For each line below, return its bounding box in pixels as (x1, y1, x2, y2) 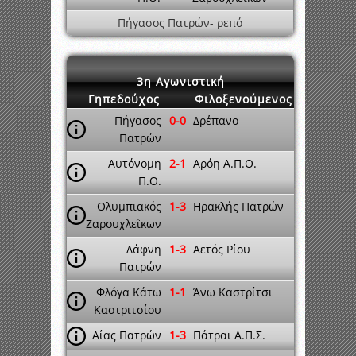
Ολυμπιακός (97, 199, 161, 214)
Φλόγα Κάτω (96, 284, 161, 300)
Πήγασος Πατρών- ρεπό (118, 15, 242, 30)
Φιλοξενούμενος (195, 91, 292, 106)
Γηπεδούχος (87, 91, 160, 106)
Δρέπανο (193, 113, 238, 128)
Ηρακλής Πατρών (193, 199, 284, 214)
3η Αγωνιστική (136, 74, 225, 89)
